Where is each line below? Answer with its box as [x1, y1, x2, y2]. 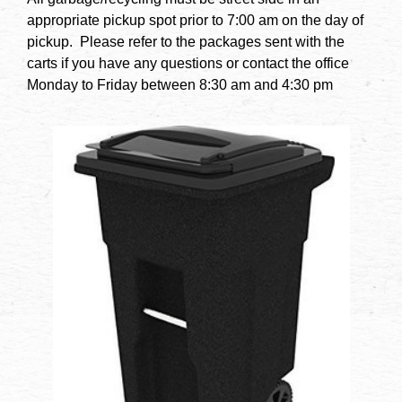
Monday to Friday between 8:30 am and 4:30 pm [27, 76, 336, 92]
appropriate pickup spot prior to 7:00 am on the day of [27, 12, 363, 28]
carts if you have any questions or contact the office [27, 55, 349, 71]
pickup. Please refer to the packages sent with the [27, 33, 345, 49]
